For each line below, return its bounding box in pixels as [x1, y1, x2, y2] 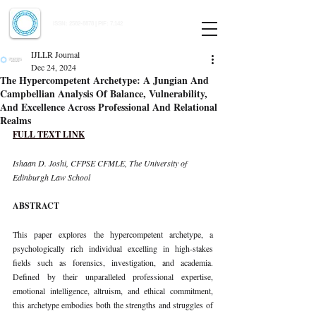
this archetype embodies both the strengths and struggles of [13, 299, 213, 310]
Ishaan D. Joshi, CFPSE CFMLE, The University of [13, 157, 189, 169]
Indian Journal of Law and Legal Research [53, 9, 198, 17]
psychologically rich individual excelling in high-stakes [13, 243, 213, 254]
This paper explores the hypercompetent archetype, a [13, 229, 213, 240]
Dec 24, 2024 [31, 61, 76, 73]
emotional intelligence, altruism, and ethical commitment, [13, 285, 213, 296]
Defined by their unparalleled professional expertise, [13, 271, 213, 282]
